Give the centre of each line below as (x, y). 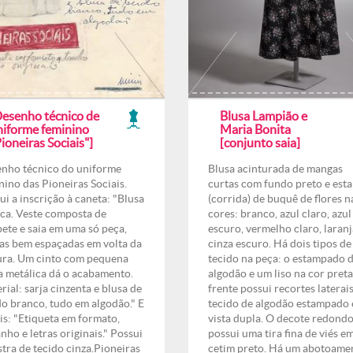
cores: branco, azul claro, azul (280, 214)
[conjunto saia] (260, 143)
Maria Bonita (255, 129)
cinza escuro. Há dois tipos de (280, 243)
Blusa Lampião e (264, 116)
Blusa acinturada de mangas (275, 169)
